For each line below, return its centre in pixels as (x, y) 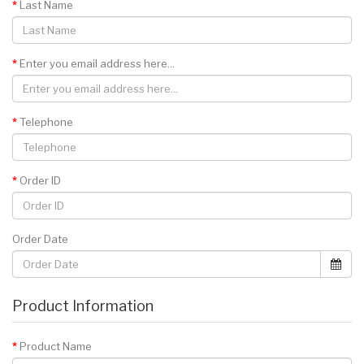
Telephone (46, 122)
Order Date (40, 239)
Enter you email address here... (97, 63)
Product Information (83, 306)
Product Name (56, 346)
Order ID (40, 180)
